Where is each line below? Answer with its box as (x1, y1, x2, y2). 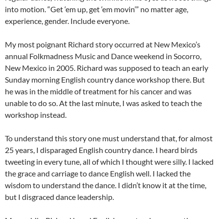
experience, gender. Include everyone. (5, 16, 130, 25)
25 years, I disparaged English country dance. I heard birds (5, 145, 197, 154)
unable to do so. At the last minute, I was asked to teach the (5, 98, 202, 108)
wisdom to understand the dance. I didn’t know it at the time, (5, 180, 206, 190)
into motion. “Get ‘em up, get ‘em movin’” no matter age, (5, 4, 188, 14)
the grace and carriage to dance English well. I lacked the (5, 168, 191, 178)
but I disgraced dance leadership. (5, 192, 114, 201)
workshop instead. (5, 109, 66, 119)
